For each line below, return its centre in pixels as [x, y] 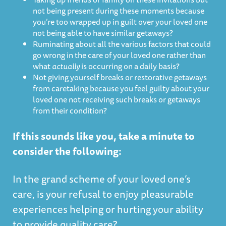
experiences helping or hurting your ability [108, 209]
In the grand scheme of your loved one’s [102, 179]
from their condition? [70, 110]
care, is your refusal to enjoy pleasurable [103, 194]
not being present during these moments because [119, 11]
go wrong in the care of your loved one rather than [119, 55]
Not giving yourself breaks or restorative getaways [120, 77]
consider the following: [67, 151]
